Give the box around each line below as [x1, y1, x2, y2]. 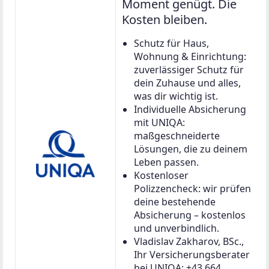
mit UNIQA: [134, 115, 185, 129]
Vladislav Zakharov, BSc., [134, 234, 244, 248]
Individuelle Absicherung [134, 102, 246, 116]
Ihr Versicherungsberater [134, 247, 250, 261]
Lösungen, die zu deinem [134, 142, 247, 156]
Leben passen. [134, 155, 199, 169]
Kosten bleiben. [122, 11, 207, 28]
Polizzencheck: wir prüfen [134, 181, 251, 195]
